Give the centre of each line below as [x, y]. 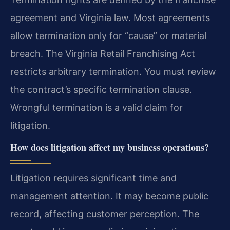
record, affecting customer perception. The [105, 214]
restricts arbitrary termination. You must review [113, 72]
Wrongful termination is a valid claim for [97, 108]
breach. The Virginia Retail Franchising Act [103, 54]
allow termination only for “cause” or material [108, 36]
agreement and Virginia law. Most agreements [110, 18]
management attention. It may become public [109, 196]
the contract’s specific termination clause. [101, 90]
